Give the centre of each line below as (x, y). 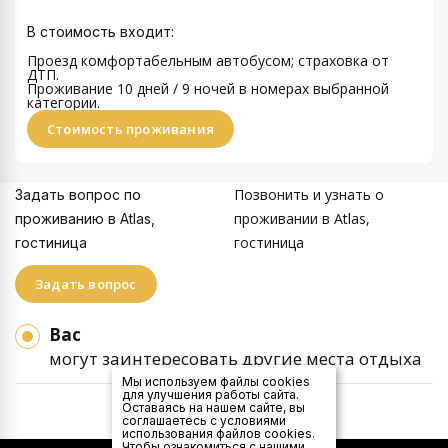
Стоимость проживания (130, 128)
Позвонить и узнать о (309, 194)
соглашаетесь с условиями (204, 420)
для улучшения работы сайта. (210, 394)
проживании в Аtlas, (302, 218)
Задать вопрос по (78, 194)
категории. (63, 102)
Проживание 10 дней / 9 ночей (131, 88)
